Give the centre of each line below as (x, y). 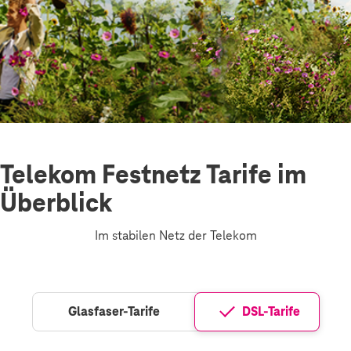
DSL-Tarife (271, 311)
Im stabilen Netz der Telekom (175, 235)
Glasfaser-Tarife (114, 311)
